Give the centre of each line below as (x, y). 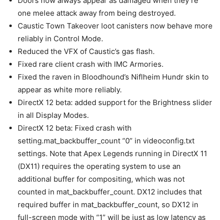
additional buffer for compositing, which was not (101, 179)
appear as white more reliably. (70, 90)
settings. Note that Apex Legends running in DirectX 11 (112, 153)
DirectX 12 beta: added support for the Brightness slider (115, 102)
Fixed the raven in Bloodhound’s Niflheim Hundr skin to (113, 77)
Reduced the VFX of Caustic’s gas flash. (86, 51)
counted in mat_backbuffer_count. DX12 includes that (110, 192)
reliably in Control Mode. (60, 39)
